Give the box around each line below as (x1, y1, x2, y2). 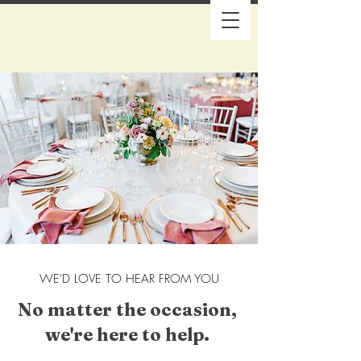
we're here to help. (45, 323, 210, 346)
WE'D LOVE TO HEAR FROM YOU (39, 271, 219, 287)
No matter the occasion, (18, 298, 237, 321)
